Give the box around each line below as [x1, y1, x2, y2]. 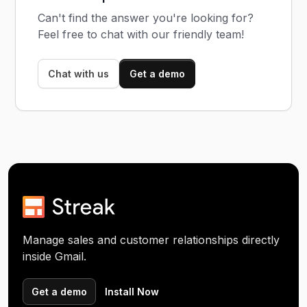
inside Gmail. [23, 249, 87, 263]
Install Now [105, 285, 160, 297]
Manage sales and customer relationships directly [23, 232, 280, 247]
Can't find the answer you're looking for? [38, 10, 254, 25]
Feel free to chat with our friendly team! [38, 27, 245, 41]
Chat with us [48, 67, 110, 79]
